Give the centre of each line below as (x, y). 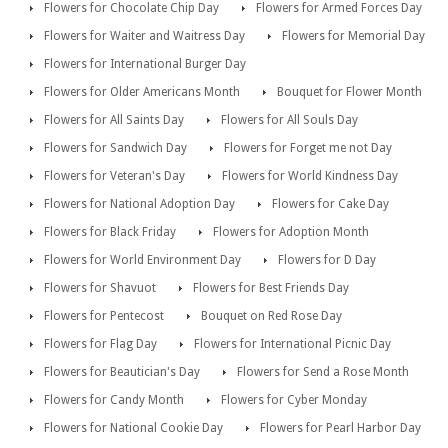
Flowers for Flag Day (100, 344)
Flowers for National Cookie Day (133, 428)
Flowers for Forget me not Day (308, 148)
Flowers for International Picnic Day (292, 344)
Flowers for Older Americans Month (142, 92)
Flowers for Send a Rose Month (323, 372)
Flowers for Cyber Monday (294, 400)
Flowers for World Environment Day (142, 260)
